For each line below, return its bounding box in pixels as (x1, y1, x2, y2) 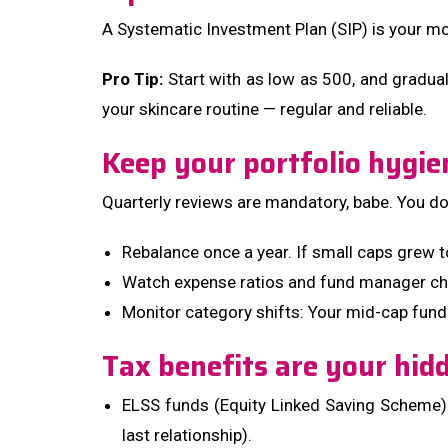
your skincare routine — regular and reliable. (102, 99, 427, 119)
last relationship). (122, 425, 252, 445)
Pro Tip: (102, 69, 164, 89)
